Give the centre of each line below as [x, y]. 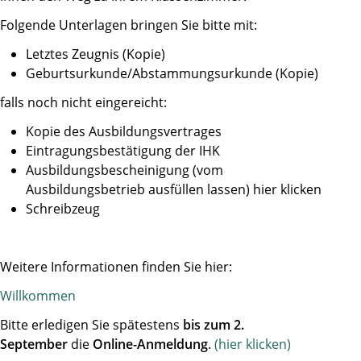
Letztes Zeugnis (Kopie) [95, 54]
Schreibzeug [63, 208]
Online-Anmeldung [150, 344]
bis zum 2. [214, 324]
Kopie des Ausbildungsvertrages [124, 131]
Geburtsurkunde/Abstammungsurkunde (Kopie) [172, 73]
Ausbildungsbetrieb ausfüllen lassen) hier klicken [174, 189]
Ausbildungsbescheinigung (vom [124, 170]
